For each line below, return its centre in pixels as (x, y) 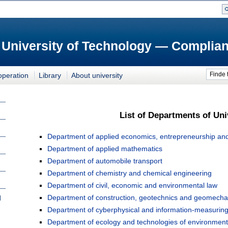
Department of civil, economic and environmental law (132, 186)
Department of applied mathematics (105, 149)
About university (97, 75)
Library (50, 75)
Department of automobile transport (105, 161)
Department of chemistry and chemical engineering (130, 173)
